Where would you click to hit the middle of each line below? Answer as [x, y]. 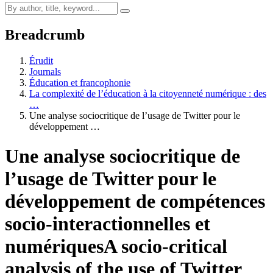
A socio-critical [165, 246]
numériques [54, 246]
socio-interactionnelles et [108, 224]
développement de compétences [135, 201]
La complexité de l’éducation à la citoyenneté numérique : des [148, 93]
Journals [45, 71]
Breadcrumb [45, 34]
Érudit [41, 60]
